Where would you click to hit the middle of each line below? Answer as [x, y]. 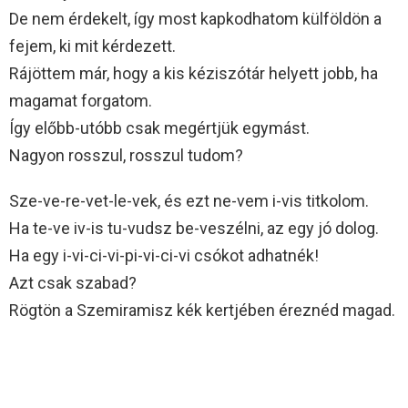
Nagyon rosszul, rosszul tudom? [126, 155]
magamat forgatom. [81, 100]
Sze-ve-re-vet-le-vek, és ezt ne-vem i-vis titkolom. [189, 200]
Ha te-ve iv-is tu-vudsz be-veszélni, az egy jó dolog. [194, 228]
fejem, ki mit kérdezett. [92, 46]
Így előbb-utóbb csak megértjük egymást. [159, 127]
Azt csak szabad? [73, 282]
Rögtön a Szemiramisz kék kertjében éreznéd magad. [202, 310]
